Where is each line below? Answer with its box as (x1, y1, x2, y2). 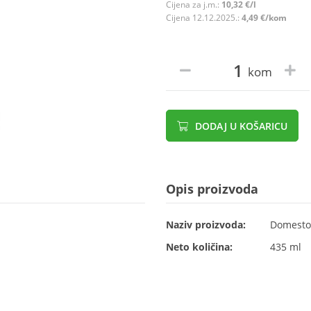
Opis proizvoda (166, 180, 258, 197)
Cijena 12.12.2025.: (166, 12, 242, 24)
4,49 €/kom (242, 12, 287, 24)
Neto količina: (166, 240, 233, 253)
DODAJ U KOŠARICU (192, 119, 287, 133)
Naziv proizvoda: (166, 218, 246, 231)
